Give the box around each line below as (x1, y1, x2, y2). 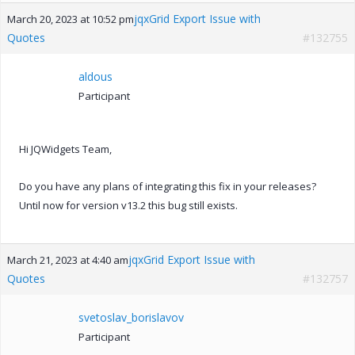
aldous (78, 68, 113, 84)
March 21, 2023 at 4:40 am (7, 252, 128, 267)
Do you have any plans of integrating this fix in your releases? (19, 178, 316, 193)
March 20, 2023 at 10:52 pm (7, 11, 134, 26)
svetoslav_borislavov (78, 309, 184, 325)
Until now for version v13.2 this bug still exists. (19, 197, 238, 212)
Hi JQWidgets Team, (19, 141, 112, 156)
